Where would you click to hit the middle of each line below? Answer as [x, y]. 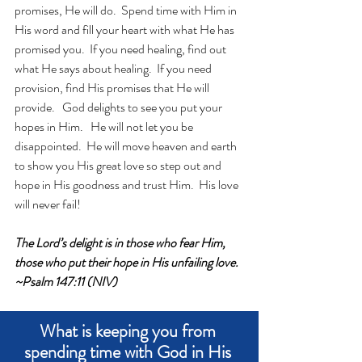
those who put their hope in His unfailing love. [128, 262]
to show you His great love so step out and [119, 165]
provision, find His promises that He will [113, 88]
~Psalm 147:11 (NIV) [66, 282]
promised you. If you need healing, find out [122, 49]
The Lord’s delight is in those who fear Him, [121, 243]
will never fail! [48, 204]
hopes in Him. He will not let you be [105, 126]
